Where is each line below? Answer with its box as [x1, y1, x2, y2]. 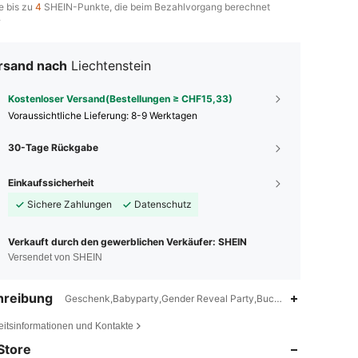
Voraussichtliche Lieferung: [8, 109, 131, 121]
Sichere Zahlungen [27, 198, 112, 210]
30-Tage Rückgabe [8, 141, 98, 153]
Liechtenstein [71, 58, 151, 74]
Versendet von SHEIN [8, 252, 102, 263]
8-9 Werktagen [131, 109, 197, 121]
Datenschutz [134, 198, 192, 210]
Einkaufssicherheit [8, 177, 94, 189]
